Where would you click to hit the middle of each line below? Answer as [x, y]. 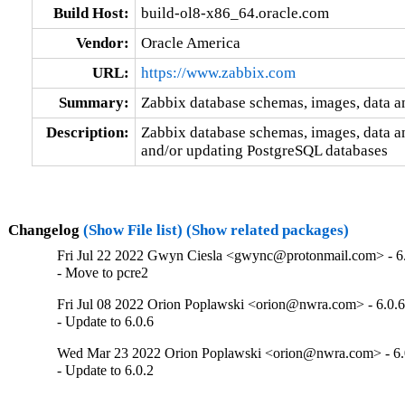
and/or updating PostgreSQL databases [264, 150]
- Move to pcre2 [103, 273]
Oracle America [190, 42]
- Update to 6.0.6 [106, 322]
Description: [87, 132]
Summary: [94, 102]
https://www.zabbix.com [218, 72]
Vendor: [102, 42]
